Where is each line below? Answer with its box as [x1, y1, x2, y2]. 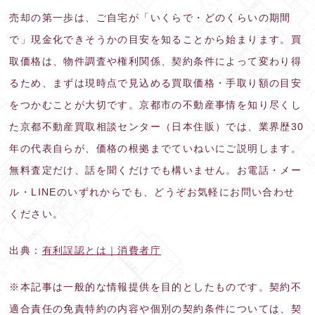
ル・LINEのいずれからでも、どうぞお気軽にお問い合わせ [9, 186, 295, 198]
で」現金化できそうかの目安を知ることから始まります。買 [9, 33, 302, 45]
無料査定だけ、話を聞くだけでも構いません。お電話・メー [9, 164, 302, 176]
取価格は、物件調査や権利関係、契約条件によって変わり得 [9, 55, 302, 67]
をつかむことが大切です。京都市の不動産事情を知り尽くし [9, 98, 302, 110]
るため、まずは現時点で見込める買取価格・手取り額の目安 [9, 77, 302, 89]
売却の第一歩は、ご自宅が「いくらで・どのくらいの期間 [9, 11, 291, 23]
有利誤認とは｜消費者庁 [41, 244, 162, 256]
